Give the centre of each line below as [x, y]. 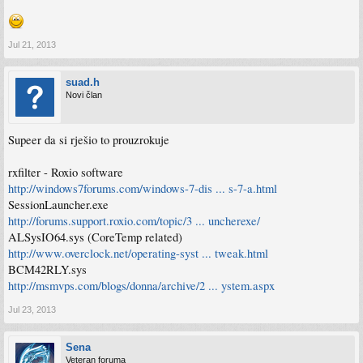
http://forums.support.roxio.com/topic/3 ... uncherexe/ [134, 221]
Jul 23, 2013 [32, 310]
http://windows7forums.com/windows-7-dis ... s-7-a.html [143, 188]
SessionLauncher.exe [58, 205]
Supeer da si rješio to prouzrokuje [89, 140]
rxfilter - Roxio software [66, 172]
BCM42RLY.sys [47, 269]
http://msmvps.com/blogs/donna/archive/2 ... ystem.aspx [141, 286]
